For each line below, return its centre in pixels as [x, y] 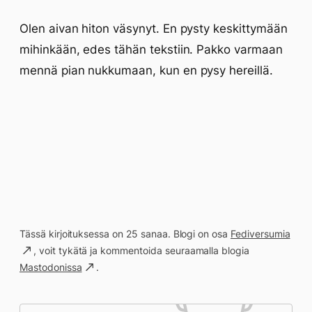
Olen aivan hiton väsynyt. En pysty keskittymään [154, 29]
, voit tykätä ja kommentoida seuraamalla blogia [142, 250]
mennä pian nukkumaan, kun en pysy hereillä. [146, 70]
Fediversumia [260, 234]
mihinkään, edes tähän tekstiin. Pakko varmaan [151, 49]
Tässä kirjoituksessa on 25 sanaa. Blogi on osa [125, 234]
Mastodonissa [51, 267]
